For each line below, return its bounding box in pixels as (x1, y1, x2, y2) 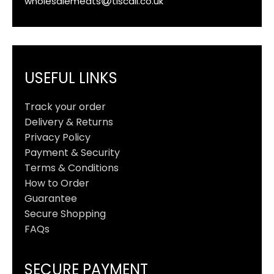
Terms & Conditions (24, 160, 119, 175)
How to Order (24, 176, 89, 190)
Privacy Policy (24, 130, 91, 144)
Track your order (24, 99, 106, 114)
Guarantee (24, 191, 77, 206)
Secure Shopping (24, 206, 106, 221)
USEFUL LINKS (24, 67, 117, 88)
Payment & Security (24, 145, 120, 160)
